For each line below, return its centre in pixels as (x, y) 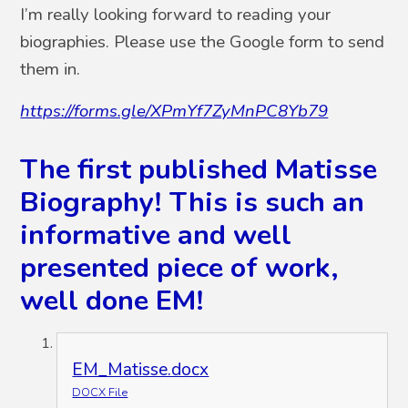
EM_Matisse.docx (141, 370)
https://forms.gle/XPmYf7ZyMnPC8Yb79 (174, 111)
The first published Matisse (199, 169)
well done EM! (112, 300)
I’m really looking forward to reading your (176, 14)
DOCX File (100, 393)
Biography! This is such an (193, 202)
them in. (51, 69)
